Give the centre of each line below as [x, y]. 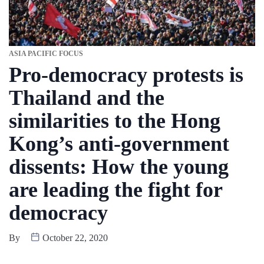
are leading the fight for [115, 190]
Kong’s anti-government [119, 144]
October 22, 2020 [74, 238]
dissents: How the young [119, 167]
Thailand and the [87, 98]
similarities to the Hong [115, 121]
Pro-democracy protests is [126, 75]
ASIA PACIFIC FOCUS [46, 54]
